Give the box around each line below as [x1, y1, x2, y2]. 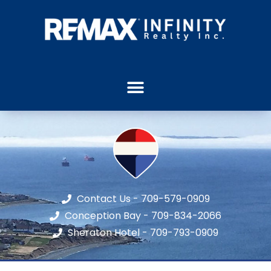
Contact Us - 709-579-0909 [76, 192, 210, 206]
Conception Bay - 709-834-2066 [65, 209, 221, 223]
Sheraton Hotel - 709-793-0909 [68, 226, 218, 240]
